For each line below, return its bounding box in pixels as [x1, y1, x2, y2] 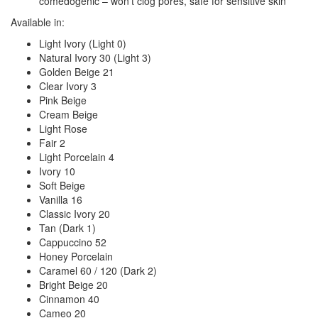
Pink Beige [39, 92, 87, 107]
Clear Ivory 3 [39, 78, 97, 93]
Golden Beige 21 [39, 64, 114, 79]
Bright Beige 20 [39, 277, 108, 292]
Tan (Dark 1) [39, 220, 96, 235]
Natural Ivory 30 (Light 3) [39, 50, 151, 65]
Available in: [11, 14, 65, 29]
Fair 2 [39, 135, 65, 150]
